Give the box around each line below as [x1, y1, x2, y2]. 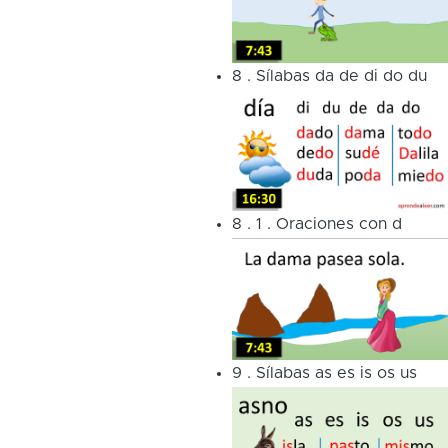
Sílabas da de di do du [255, 67, 427, 84]
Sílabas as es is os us [255, 364, 417, 381]
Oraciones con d [275, 216, 402, 233]
